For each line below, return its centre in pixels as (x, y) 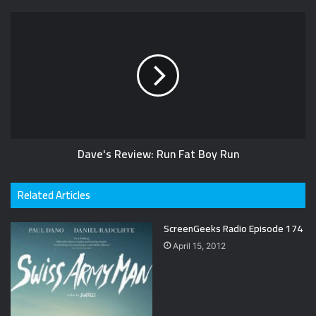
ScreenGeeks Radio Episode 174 (233, 229)
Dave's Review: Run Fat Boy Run (158, 154)
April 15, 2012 (199, 246)
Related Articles (54, 195)
